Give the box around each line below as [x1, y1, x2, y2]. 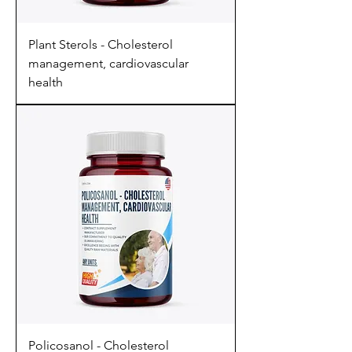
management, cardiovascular [28, 56, 189, 71]
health [28, 75, 63, 90]
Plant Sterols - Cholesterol [28, 37, 173, 52]
